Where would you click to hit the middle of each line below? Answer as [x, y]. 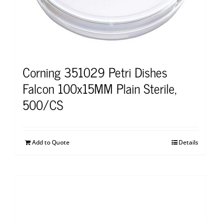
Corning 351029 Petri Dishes [95, 72]
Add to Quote [51, 142]
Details [188, 142]
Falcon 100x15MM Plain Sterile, [100, 88]
